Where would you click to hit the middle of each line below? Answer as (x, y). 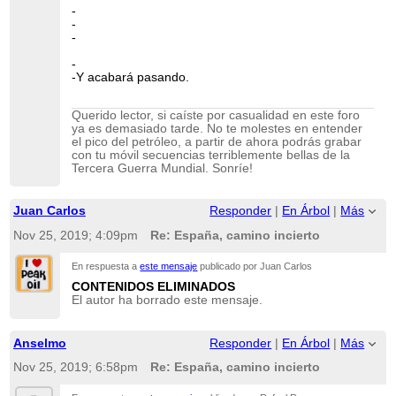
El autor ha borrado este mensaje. (168, 301)
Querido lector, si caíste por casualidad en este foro (216, 116)
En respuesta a (106, 266)
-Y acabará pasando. (131, 77)
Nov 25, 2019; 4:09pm (75, 235)
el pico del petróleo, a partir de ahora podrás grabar (217, 142)
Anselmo (39, 343)
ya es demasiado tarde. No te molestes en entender (217, 129)
